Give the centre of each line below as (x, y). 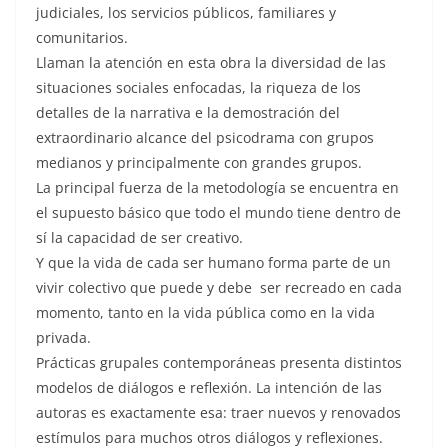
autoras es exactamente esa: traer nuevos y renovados (218, 412)
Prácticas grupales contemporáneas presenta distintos (219, 362)
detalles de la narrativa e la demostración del (188, 112)
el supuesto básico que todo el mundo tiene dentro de (218, 212)
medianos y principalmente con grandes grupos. (199, 162)
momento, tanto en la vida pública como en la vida (205, 312)
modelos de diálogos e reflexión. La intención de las (209, 387)
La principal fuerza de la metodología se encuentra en (217, 187)
